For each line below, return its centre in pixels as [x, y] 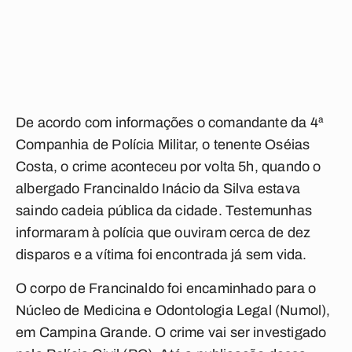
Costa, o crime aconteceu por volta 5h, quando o [169, 167]
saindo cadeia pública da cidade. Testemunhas [164, 211]
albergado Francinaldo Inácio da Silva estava [158, 189]
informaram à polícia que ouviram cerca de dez [163, 233]
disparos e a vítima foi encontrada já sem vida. [161, 255]
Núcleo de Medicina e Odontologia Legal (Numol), [173, 310]
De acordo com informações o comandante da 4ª [170, 123]
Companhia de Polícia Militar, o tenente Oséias [163, 145]
